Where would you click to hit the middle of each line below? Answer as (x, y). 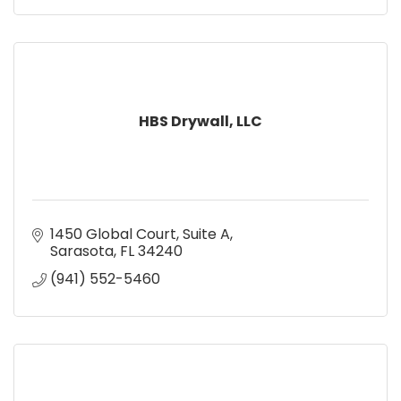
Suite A (206, 234)
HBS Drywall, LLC (200, 121)
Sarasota (82, 251)
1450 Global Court (113, 234)
